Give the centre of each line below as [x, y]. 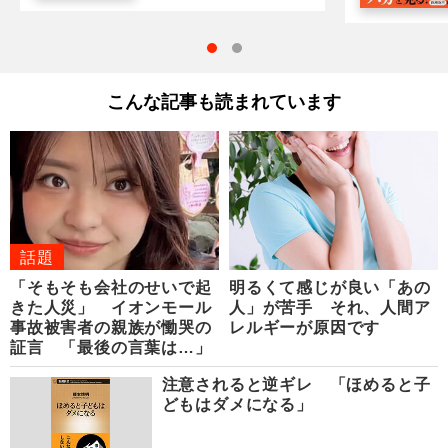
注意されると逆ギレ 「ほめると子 [296, 384]
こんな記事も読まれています [224, 101]
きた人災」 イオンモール [111, 307]
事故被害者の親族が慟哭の [111, 327]
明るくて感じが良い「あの [330, 287]
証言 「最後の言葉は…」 [111, 347]
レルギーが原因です [305, 327]
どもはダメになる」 [237, 404]
